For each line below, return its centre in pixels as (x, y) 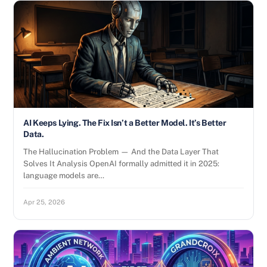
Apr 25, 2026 (44, 202)
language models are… (64, 176)
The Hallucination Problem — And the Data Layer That (121, 152)
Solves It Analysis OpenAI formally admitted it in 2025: (122, 164)
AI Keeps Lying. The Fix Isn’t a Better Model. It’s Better (125, 123)
